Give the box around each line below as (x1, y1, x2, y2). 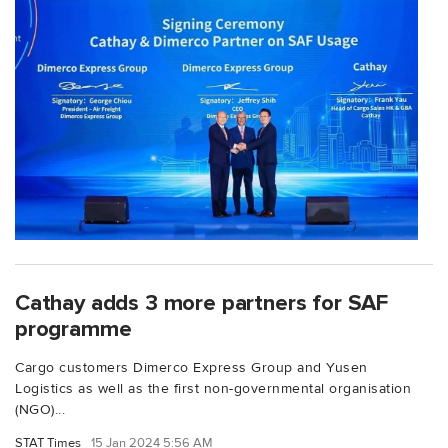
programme (15, 314, 132, 343)
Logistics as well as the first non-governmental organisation (15, 379, 411, 397)
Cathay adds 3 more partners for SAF (15, 288, 389, 317)
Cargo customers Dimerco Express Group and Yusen (15, 358, 368, 376)
